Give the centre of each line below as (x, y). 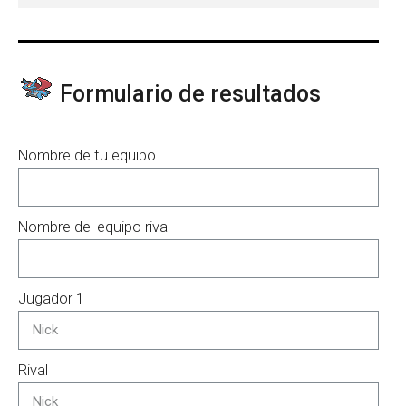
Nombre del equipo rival (94, 227)
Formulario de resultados (188, 93)
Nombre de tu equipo (87, 155)
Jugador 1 (51, 298)
